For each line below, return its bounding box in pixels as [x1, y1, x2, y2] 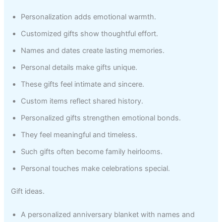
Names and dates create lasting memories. [21, 46, 165, 55]
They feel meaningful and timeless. [21, 130, 138, 139]
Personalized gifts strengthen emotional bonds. [21, 113, 181, 122]
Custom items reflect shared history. [21, 96, 144, 106]
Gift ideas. [11, 186, 45, 196]
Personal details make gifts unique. [21, 62, 138, 72]
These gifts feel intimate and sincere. [21, 79, 145, 89]
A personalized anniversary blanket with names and [21, 210, 195, 219]
